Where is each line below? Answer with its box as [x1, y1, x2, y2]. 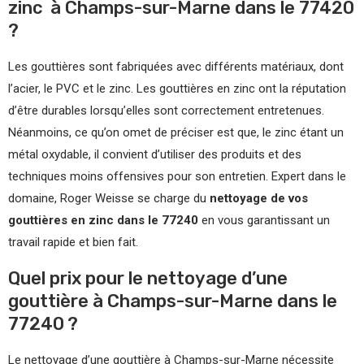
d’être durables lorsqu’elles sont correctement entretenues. [8, 103, 324, 118]
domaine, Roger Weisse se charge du [8, 191, 210, 206]
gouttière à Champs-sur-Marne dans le [8, 290, 337, 312]
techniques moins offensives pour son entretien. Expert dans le [8, 169, 346, 184]
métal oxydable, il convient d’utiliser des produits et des [8, 147, 301, 162]
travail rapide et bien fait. [8, 235, 138, 249]
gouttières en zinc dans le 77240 [8, 213, 198, 227]
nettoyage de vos [210, 191, 308, 206]
